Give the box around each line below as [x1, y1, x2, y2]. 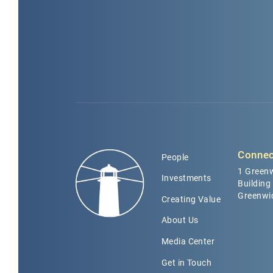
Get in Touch [161, 257, 212, 268]
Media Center [161, 236, 215, 247]
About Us [161, 215, 199, 225]
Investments [161, 173, 211, 183]
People [161, 152, 189, 162]
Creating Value [161, 194, 221, 204]
